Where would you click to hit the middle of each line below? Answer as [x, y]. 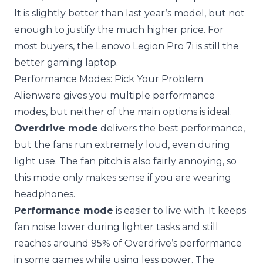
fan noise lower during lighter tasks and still [116, 227]
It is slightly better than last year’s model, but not [129, 14]
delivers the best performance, [171, 129]
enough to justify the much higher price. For [119, 30]
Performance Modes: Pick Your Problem [109, 79]
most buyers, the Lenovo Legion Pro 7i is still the [127, 46]
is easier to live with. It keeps [180, 211]
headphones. [45, 194]
